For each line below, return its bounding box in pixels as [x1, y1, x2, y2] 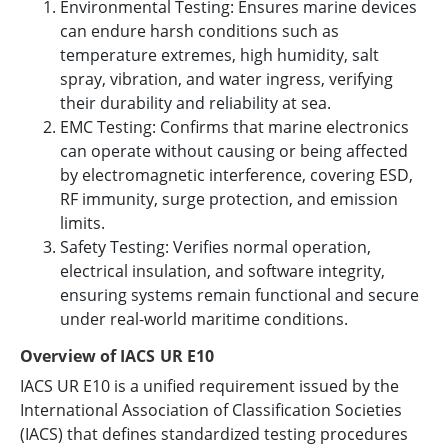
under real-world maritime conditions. [60, 307, 348, 330]
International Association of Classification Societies [20, 398, 402, 421]
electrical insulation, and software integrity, [60, 259, 385, 282]
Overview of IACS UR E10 [20, 344, 215, 367]
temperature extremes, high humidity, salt [60, 43, 379, 66]
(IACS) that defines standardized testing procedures [20, 422, 408, 445]
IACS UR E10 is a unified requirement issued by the [20, 374, 399, 397]
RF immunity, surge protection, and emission [60, 187, 398, 210]
